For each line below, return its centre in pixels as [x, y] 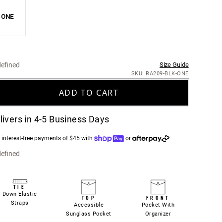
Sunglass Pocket [89, 214]
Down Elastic [20, 194]
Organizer [158, 214]
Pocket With [158, 205]
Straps [20, 203]
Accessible [89, 205]
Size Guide [174, 64]
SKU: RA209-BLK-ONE [160, 73]
